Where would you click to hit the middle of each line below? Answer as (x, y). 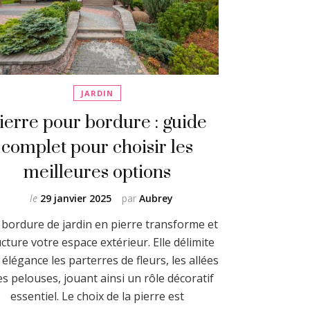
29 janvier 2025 (76, 198)
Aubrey (156, 198)
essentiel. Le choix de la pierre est (98, 296)
